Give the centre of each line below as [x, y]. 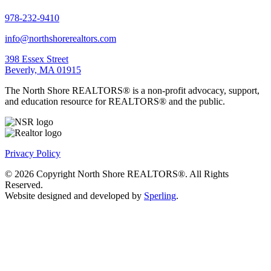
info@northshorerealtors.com [60, 39]
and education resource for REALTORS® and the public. [115, 102]
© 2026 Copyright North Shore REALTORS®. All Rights [117, 174]
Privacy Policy [33, 154]
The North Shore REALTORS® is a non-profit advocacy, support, [132, 91]
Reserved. [24, 185]
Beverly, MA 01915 [43, 70]
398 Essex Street [37, 59]
